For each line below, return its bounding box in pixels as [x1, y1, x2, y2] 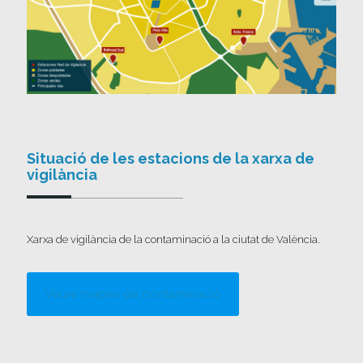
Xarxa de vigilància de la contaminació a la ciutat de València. [27, 233, 320, 246]
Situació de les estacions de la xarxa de [27, 149, 314, 167]
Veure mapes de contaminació [45, 286, 221, 301]
